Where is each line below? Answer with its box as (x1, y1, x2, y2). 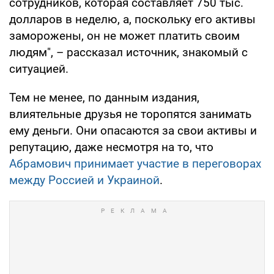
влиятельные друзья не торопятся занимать (9, 106, 251, 121)
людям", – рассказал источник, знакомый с (9, 45, 248, 59)
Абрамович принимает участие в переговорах (9, 156, 261, 171)
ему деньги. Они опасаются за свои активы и (9, 123, 257, 138)
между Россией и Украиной (9, 172, 160, 187)
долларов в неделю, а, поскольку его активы (9, 12, 256, 26)
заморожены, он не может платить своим (9, 28, 240, 43)
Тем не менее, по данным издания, (9, 90, 199, 105)
